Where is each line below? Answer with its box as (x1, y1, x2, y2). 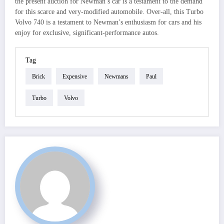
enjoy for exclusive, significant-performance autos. (15, 28, 159, 36)
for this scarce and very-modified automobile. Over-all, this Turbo (15, 7, 203, 15)
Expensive (62, 72, 87, 80)
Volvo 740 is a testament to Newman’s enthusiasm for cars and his (15, 18, 201, 26)
